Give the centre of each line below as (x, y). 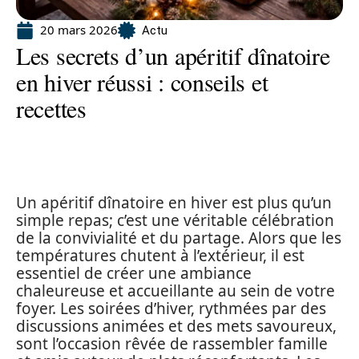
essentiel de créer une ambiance (134, 273)
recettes (51, 108)
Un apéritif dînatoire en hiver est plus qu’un (174, 203)
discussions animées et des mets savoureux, (176, 326)
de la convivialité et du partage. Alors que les (179, 238)
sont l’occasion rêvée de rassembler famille (172, 344)
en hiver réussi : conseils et (142, 82)
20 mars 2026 (79, 30)
